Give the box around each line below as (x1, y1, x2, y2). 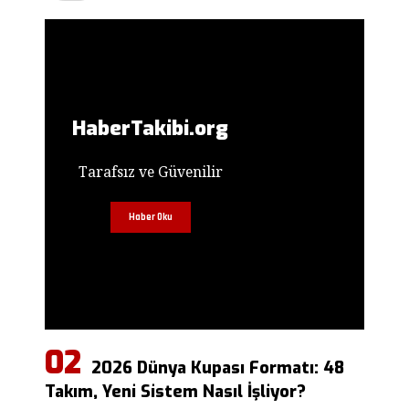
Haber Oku (128, 211, 173, 225)
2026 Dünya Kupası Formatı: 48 (91, 357, 344, 380)
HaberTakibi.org (72, 115, 228, 142)
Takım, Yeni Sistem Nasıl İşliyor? (45, 381, 306, 404)
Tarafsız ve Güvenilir (78, 162, 223, 183)
